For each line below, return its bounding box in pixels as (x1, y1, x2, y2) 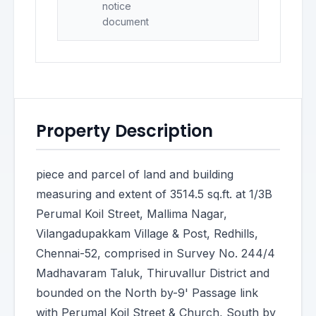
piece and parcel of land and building (36, 167, 233, 181)
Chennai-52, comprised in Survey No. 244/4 (36, 246, 275, 260)
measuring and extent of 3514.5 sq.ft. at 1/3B (36, 187, 272, 201)
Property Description (36, 119, 213, 142)
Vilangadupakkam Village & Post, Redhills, (36, 226, 258, 241)
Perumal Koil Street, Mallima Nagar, (36, 207, 227, 221)
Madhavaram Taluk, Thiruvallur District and (36, 266, 269, 280)
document (102, 16, 149, 28)
